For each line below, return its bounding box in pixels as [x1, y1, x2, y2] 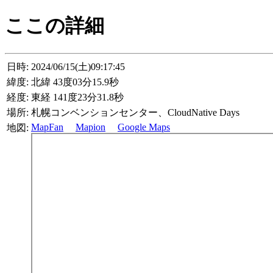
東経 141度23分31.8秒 [31, 91, 124, 102]
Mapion [76, 121, 105, 132]
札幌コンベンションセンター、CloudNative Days [31, 107, 239, 118]
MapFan [31, 121, 63, 132]
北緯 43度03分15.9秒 [31, 76, 119, 87]
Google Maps [118, 121, 170, 132]
